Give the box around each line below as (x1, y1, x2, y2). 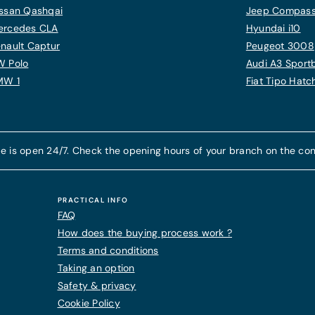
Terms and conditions (57, 244, 159, 257)
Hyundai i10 (245, 22, 301, 34)
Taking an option (57, 262, 135, 274)
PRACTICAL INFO (57, 195, 129, 205)
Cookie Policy (57, 297, 120, 309)
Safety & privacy (57, 279, 136, 292)
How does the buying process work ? (57, 226, 232, 239)
